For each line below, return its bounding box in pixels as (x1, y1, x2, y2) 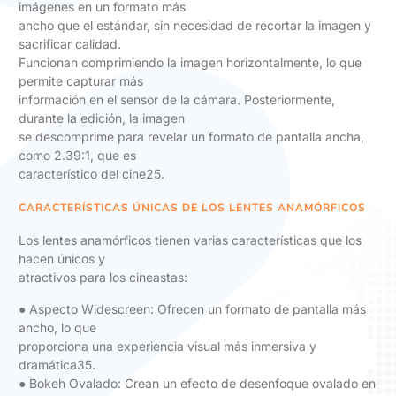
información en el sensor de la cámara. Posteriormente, (19, 92, 335, 108)
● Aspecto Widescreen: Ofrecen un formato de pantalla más (19, 301, 366, 317)
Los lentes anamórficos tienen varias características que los (19, 232, 362, 247)
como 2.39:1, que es (19, 148, 136, 164)
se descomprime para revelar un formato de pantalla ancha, (19, 129, 364, 145)
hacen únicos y (19, 250, 105, 266)
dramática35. (19, 357, 95, 373)
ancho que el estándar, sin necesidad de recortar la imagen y (19, 18, 371, 34)
